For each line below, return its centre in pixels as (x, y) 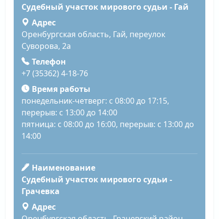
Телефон (49, 62)
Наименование (63, 168)
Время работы (61, 89)
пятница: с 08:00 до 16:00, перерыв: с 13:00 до (108, 124)
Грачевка (41, 191)
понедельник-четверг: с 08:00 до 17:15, (95, 101)
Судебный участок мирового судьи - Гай (105, 7)
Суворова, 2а (46, 46)
